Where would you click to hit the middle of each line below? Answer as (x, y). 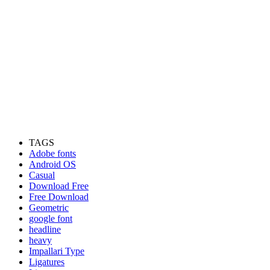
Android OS (52, 165)
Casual (42, 175)
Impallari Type (57, 251)
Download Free (59, 186)
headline (45, 230)
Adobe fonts (52, 154)
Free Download (59, 197)
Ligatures (47, 262)
